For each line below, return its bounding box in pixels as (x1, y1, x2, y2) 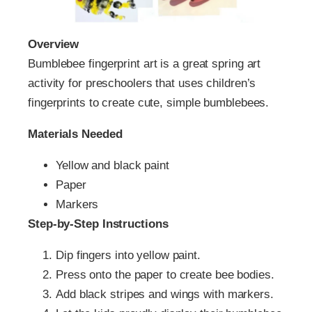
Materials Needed (28, 127, 123, 141)
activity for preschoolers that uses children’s (28, 77, 256, 91)
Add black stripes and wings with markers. (56, 288, 274, 302)
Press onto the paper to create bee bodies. (56, 268, 274, 282)
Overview (28, 38, 79, 52)
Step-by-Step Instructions (28, 217, 169, 231)
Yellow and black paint (56, 159, 169, 173)
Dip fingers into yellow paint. (56, 249, 201, 263)
